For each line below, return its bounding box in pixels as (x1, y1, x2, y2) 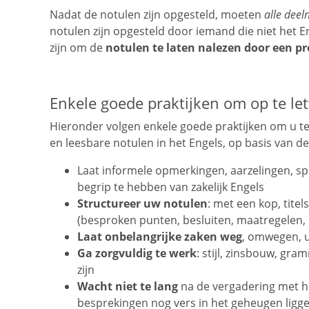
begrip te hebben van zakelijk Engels (77, 179, 264, 195)
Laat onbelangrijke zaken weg (77, 229, 242, 245)
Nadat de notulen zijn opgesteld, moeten (50, 7, 264, 23)
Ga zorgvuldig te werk (77, 246, 197, 261)
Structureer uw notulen (77, 196, 208, 212)
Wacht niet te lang (77, 279, 178, 295)
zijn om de (50, 40, 106, 56)
